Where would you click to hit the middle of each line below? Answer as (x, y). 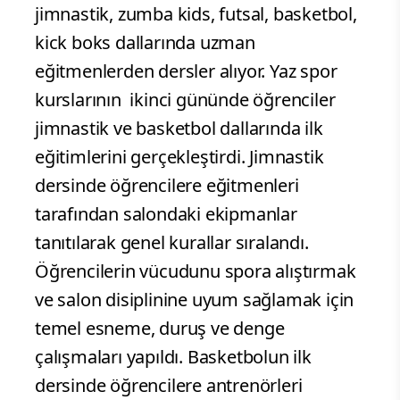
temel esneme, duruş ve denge (160, 328)
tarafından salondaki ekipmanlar (166, 213)
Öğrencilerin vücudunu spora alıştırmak (196, 271)
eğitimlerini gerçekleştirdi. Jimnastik (179, 156)
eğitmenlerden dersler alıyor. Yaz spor (186, 71)
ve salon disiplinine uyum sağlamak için (195, 299)
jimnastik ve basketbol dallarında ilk (179, 128)
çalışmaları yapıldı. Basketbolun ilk (173, 356)
